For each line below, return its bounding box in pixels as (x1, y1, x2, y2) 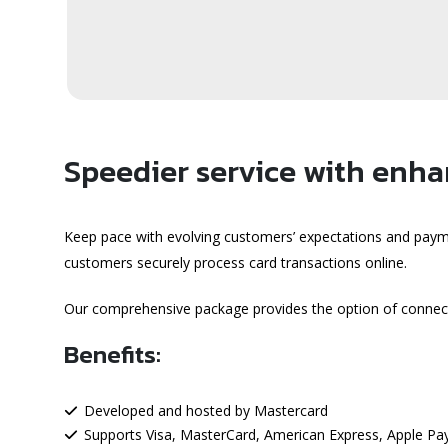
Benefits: (64, 334, 161, 373)
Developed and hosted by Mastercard (83, 400, 328, 420)
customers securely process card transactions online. (64, 252, 411, 272)
